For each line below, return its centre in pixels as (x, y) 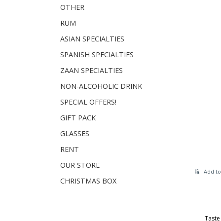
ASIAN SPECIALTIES (92, 39)
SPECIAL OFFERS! (88, 102)
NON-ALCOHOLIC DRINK (101, 86)
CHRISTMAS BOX (88, 181)
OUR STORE (80, 165)
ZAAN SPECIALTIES (92, 70)
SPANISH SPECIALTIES (97, 55)
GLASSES (75, 133)
